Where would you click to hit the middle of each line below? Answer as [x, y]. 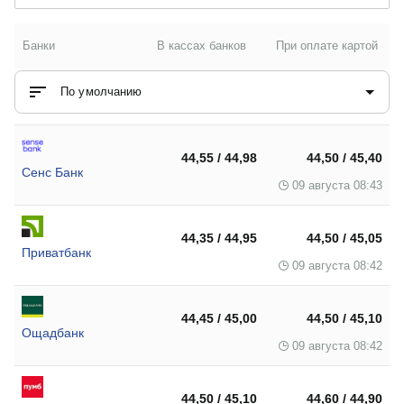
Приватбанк [56, 252]
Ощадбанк [53, 333]
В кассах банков [202, 46]
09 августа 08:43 [337, 185]
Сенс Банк [52, 172]
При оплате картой [327, 46]
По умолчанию [101, 92]
